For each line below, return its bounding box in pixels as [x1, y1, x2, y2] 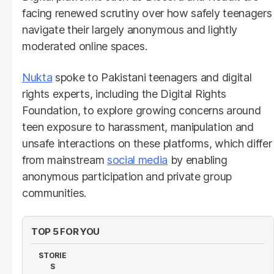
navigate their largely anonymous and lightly [22, 23, 237, 36]
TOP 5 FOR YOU [31, 225, 100, 237]
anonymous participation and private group [22, 169, 232, 183]
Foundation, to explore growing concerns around [22, 103, 261, 117]
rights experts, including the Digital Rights [22, 87, 226, 100]
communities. [22, 186, 87, 199]
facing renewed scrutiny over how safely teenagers [22, 6, 272, 20]
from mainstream [22, 153, 107, 166]
